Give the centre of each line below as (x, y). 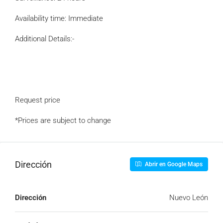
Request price (38, 100)
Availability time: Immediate (59, 18)
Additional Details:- (45, 39)
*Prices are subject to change (63, 120)
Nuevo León (189, 198)
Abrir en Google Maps (173, 164)
